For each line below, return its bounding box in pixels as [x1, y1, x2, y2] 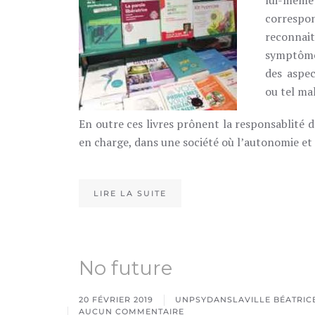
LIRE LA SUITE [94, 188, 167, 198]
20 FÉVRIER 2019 [79, 295, 153, 304]
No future [79, 256, 172, 280]
